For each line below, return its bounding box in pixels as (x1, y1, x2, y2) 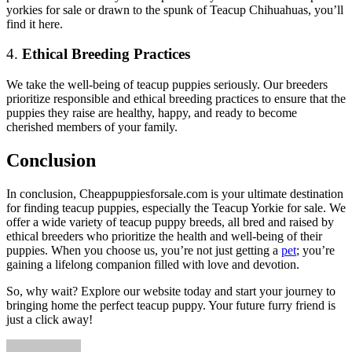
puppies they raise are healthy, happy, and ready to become (6, 106, 297, 120)
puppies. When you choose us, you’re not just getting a (6, 243, 281, 257)
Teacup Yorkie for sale (212, 200, 323, 214)
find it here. (6, 16, 63, 31)
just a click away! (6, 312, 93, 326)
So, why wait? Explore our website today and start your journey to (6, 284, 335, 298)
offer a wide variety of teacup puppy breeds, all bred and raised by (6, 214, 334, 229)
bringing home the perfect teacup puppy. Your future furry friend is (6, 298, 335, 312)
